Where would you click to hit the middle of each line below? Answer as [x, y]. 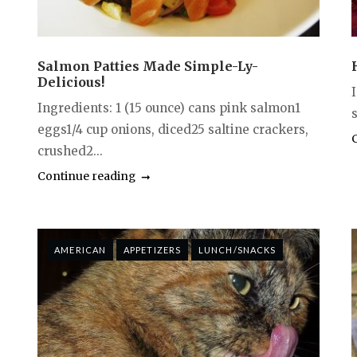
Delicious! [71, 82]
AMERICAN [80, 249]
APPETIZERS [153, 249]
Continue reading [87, 176]
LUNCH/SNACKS [237, 249]
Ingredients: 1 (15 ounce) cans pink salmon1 [169, 108]
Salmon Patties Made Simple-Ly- [148, 66]
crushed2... [71, 151]
